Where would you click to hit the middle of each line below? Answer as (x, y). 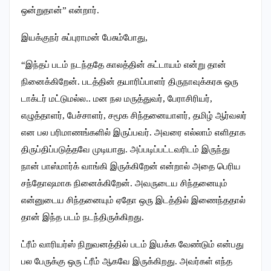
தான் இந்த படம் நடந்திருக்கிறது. (83, 217)
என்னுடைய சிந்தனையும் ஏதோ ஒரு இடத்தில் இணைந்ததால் (133, 201)
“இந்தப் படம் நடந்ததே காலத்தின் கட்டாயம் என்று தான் (124, 65)
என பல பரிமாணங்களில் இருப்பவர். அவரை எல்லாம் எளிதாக (133, 133)
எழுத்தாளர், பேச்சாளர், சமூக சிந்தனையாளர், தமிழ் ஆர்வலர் (134, 116)
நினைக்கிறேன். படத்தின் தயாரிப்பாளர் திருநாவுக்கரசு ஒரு (130, 82)
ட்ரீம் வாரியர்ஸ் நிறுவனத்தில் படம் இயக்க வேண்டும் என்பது (132, 245)
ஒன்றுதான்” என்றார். (60, 11)
